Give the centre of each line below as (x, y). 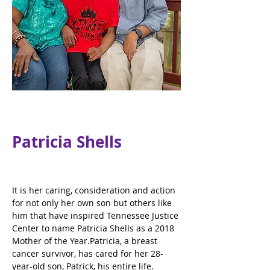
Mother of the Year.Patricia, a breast (86, 241)
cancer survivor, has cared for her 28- (88, 253)
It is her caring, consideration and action (95, 190)
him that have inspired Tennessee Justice (96, 215)
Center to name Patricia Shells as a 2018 (94, 228)
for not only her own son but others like (93, 203)
